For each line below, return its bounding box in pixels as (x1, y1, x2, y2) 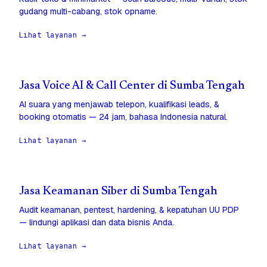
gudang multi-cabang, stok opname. (19, 6, 157, 17)
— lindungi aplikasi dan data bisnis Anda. (19, 217, 174, 228)
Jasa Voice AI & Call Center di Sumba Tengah (19, 80, 245, 92)
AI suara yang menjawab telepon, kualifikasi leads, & (19, 99, 219, 110)
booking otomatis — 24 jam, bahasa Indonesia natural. (19, 111, 228, 123)
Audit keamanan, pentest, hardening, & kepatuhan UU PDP (19, 204, 239, 216)
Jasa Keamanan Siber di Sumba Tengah (19, 186, 218, 198)
